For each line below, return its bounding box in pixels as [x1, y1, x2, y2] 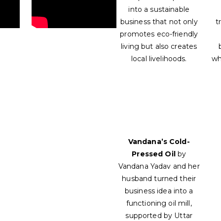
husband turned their [122, 174, 196, 184]
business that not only [120, 17, 198, 27]
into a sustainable [128, 5, 189, 14]
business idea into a [124, 186, 193, 196]
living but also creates [121, 42, 197, 51]
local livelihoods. [131, 54, 187, 64]
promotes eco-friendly [120, 30, 198, 39]
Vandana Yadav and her [118, 162, 200, 171]
